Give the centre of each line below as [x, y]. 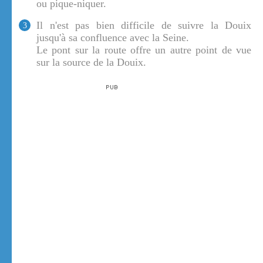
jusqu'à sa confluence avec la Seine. [113, 38]
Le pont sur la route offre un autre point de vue [144, 50]
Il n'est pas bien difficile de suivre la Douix [144, 26]
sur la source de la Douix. [91, 63]
